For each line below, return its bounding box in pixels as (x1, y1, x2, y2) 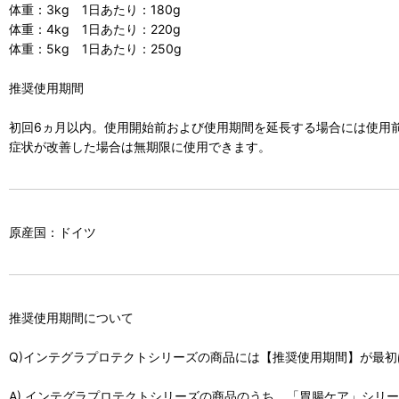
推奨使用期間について (9, 309, 134, 325)
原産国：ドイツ (9, 224, 96, 240)
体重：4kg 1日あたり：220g (9, 20, 181, 37)
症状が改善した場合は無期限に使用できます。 (9, 138, 271, 154)
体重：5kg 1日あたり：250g (9, 40, 182, 56)
